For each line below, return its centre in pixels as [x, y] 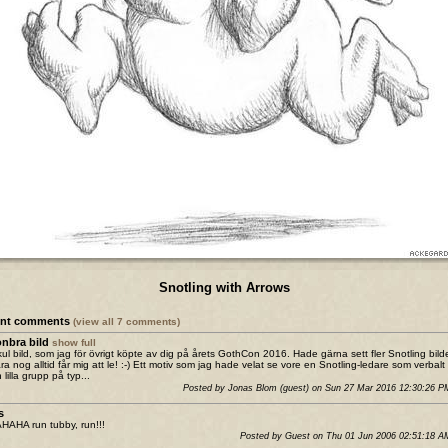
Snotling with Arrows [224, 288]
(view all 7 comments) [126, 322]
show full [74, 343]
